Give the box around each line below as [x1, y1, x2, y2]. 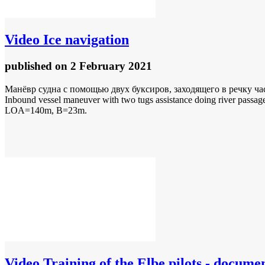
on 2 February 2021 [55, 60, 152, 73]
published [5, 60, 55, 73]
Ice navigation [40, 32, 129, 48]
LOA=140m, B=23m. [5, 105, 87, 115]
